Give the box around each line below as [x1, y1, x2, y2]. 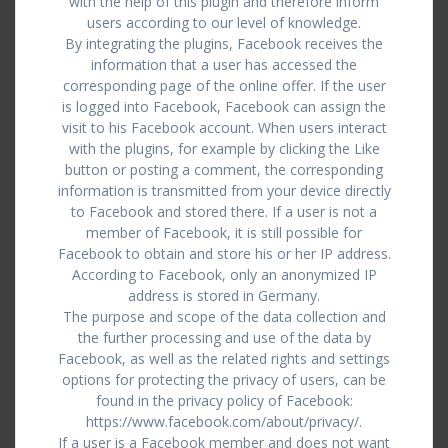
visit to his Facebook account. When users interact [61, 118, 387, 137]
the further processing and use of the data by [77, 328, 371, 347]
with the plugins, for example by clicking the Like [68, 139, 380, 158]
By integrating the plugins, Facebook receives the [65, 34, 383, 53]
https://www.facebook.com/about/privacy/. [86, 412, 362, 431]
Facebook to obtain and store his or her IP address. [57, 244, 391, 263]
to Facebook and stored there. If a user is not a [71, 202, 377, 221]
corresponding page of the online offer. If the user [62, 76, 386, 95]
